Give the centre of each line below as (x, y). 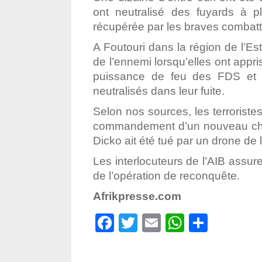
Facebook (155, 223)
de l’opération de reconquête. (166, 176)
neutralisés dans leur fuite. (159, 91)
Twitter (170, 223)
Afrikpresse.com (137, 196)
